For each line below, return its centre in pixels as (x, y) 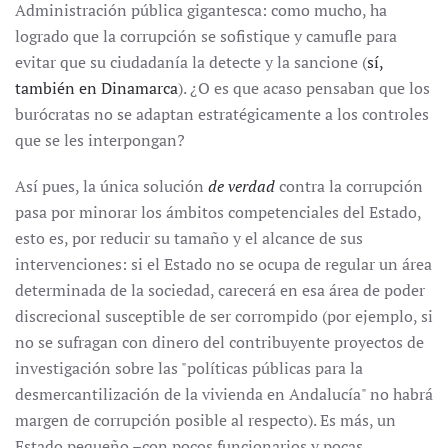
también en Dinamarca (96, 88)
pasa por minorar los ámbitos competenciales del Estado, (218, 212)
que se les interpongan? (100, 140)
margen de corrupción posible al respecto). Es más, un (205, 420)
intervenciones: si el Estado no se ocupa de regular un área (223, 264)
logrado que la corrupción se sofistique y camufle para (206, 36)
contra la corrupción (349, 186)
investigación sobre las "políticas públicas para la (189, 368)
